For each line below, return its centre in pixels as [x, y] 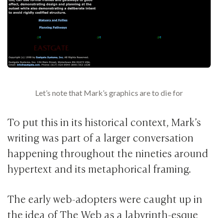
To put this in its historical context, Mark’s [104, 121]
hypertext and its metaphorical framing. [99, 168]
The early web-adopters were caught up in [105, 198]
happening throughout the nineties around [108, 152]
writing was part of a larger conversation [101, 137]
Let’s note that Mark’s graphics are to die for [109, 93]
